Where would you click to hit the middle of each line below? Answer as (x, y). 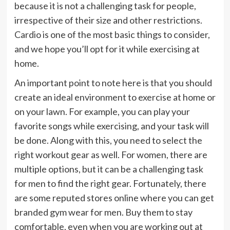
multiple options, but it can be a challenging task (109, 169)
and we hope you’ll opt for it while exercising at (107, 49)
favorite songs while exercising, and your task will (111, 126)
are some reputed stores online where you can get (114, 197)
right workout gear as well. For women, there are (111, 154)
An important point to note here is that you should (113, 82)
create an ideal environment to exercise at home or (115, 97)
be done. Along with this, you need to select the (108, 140)
